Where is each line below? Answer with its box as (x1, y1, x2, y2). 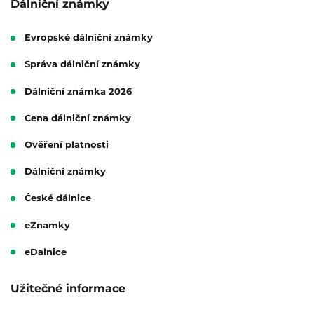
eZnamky (24, 219, 70, 231)
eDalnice (24, 246, 67, 257)
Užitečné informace (11, 280, 125, 295)
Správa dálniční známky (24, 59, 140, 70)
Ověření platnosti (24, 139, 109, 150)
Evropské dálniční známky (24, 32, 153, 43)
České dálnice (24, 193, 91, 204)
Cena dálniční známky (24, 112, 131, 123)
